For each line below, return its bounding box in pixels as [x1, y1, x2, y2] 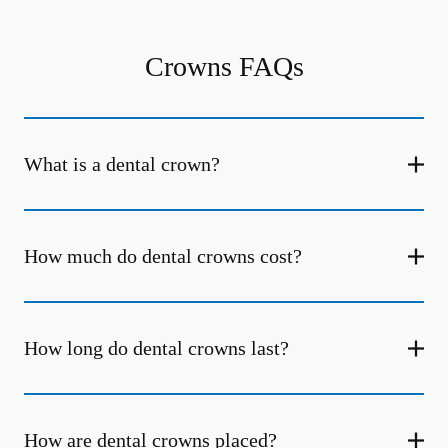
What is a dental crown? [24, 153, 220, 175]
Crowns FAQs [144, 51, 304, 82]
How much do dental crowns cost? [24, 245, 302, 267]
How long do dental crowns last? [24, 337, 289, 359]
